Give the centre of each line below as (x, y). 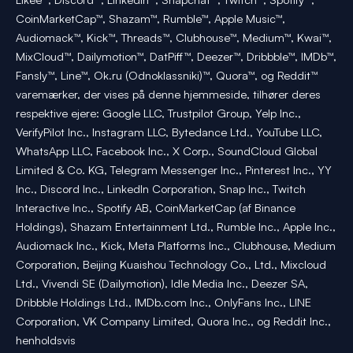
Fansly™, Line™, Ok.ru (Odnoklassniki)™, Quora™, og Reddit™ (167, 75)
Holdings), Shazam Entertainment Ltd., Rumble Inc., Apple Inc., (176, 226)
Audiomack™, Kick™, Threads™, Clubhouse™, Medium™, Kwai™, (174, 37)
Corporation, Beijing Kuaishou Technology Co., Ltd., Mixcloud (171, 264)
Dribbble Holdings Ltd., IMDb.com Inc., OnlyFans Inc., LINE (163, 302)
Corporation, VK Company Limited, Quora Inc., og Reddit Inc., (173, 321)
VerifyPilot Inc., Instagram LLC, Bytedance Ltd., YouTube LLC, (169, 132)
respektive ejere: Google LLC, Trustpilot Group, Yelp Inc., (158, 113)
